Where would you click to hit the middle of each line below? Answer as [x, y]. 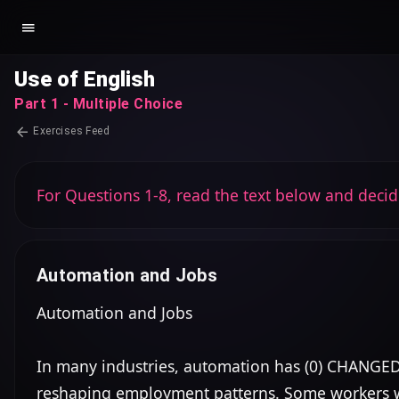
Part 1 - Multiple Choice [98, 104]
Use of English [85, 79]
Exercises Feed [70, 131]
